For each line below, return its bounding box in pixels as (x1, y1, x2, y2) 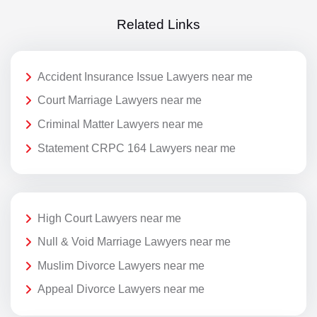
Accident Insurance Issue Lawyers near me (38, 70, 253, 83)
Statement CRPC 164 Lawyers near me (38, 142, 236, 154)
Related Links (117, 17, 200, 33)
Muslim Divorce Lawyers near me (38, 259, 204, 272)
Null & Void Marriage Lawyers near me (38, 236, 231, 248)
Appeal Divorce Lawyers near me (38, 283, 204, 296)
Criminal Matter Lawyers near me (38, 117, 203, 130)
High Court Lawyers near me (38, 212, 181, 224)
